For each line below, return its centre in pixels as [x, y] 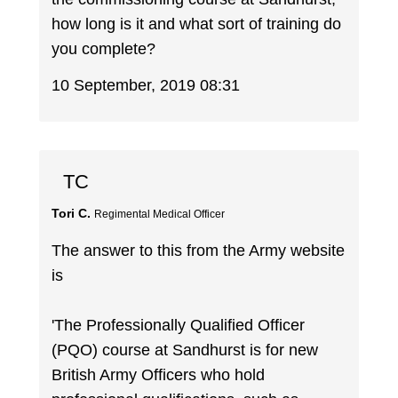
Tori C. [72, 214]
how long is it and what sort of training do [197, 24]
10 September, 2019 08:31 [146, 85]
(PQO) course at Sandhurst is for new [185, 350]
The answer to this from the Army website [199, 250]
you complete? [104, 49]
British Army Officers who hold [159, 374]
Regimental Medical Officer [160, 215]
